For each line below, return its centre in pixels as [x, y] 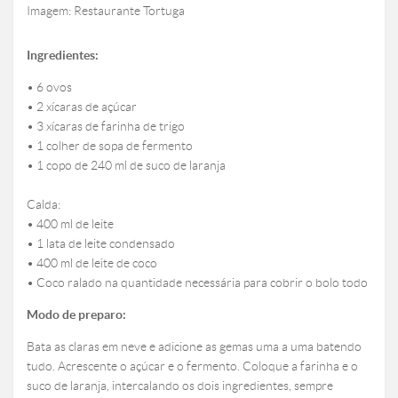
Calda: [44, 205]
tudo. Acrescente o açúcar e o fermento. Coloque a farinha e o [192, 366]
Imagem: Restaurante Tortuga [106, 11]
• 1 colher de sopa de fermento [110, 146]
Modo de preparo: [76, 315]
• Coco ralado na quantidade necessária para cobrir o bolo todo [197, 283]
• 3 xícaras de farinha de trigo [106, 127]
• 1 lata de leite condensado [101, 244]
